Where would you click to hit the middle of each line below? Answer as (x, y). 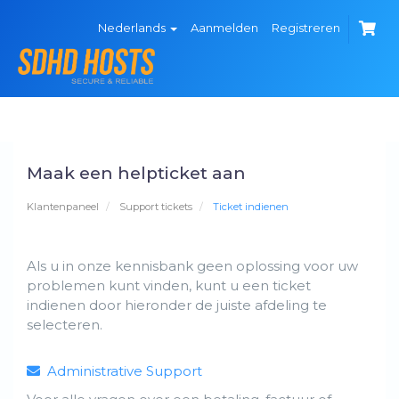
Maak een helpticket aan (136, 174)
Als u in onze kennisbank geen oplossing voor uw (192, 266)
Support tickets (156, 207)
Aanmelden (224, 28)
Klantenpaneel (63, 207)
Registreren (306, 28)
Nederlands (133, 28)
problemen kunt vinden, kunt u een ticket (169, 286)
